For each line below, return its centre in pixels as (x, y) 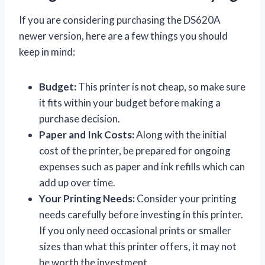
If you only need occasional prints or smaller (135, 230)
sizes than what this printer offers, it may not (138, 246)
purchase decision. (80, 118)
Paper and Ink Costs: (87, 134)
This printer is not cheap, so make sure (161, 86)
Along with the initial (180, 134)
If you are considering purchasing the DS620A (120, 20)
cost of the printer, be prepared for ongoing (135, 150)
